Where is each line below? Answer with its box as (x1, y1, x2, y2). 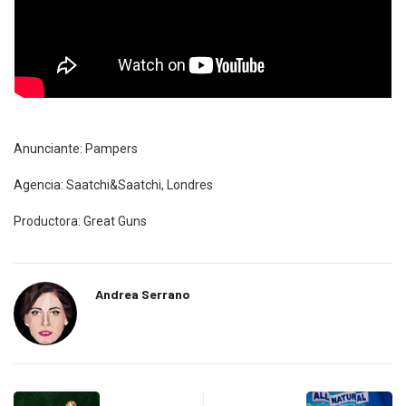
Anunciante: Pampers (14, 141, 138, 157)
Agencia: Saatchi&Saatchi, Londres (14, 178, 213, 193)
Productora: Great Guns (14, 214, 147, 229)
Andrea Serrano (95, 286, 190, 303)
